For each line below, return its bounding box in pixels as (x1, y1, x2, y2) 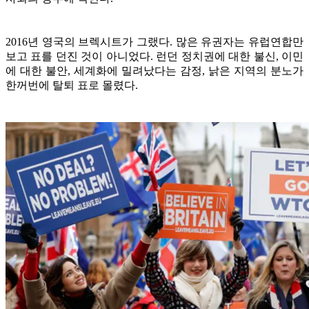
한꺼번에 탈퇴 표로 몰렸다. (6, 79, 138, 91)
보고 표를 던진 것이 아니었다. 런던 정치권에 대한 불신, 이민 (6, 50, 303, 62)
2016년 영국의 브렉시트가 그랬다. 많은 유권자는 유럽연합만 (6, 35, 303, 48)
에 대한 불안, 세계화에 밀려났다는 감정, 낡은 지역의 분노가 (6, 64, 303, 77)
